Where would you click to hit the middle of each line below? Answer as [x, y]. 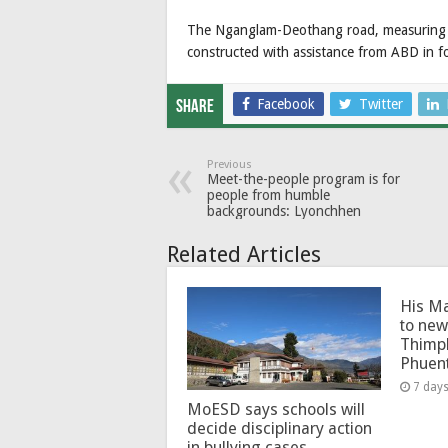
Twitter [381, 103]
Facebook [286, 103]
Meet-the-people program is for [303, 178]
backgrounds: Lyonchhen [284, 210]
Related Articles [244, 254]
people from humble [268, 194]
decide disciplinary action [279, 428]
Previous [229, 164]
